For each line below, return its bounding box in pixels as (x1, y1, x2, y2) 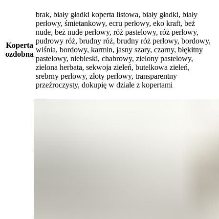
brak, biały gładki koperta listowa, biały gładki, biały (36, 10, 197, 19)
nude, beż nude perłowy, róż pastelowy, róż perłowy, (36, 27, 198, 36)
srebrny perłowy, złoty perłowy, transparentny (36, 71, 177, 80)
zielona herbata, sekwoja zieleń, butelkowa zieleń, (36, 63, 190, 71)
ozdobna (5, 49, 34, 58)
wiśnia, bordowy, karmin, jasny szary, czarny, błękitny (36, 45, 203, 54)
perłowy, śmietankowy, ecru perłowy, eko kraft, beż (36, 19, 195, 27)
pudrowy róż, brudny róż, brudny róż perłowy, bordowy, (36, 36, 211, 45)
